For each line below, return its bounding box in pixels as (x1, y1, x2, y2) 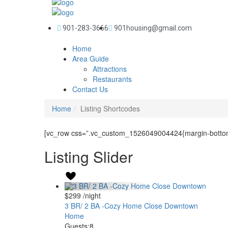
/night (81, 190, 101, 201)
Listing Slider (44, 146, 133, 167)
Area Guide (72, 53, 109, 64)
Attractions (93, 64, 127, 74)
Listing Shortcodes (80, 103, 140, 113)
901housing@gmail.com (114, 24, 192, 32)
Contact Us (72, 84, 108, 94)
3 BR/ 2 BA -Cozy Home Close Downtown (65, 201, 198, 211)
